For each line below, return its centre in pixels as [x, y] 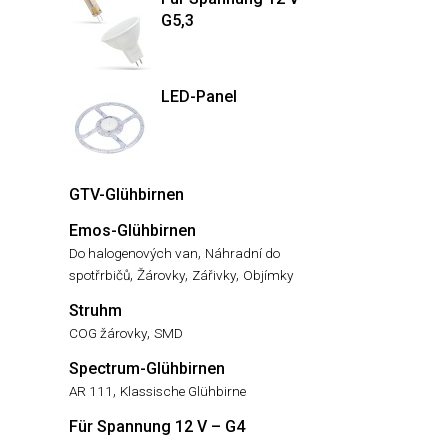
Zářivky [214, 275]
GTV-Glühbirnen [126, 194]
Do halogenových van [133, 253]
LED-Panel [199, 96]
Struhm [95, 310]
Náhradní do [242, 253]
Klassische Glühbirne [183, 391]
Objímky [268, 275]
